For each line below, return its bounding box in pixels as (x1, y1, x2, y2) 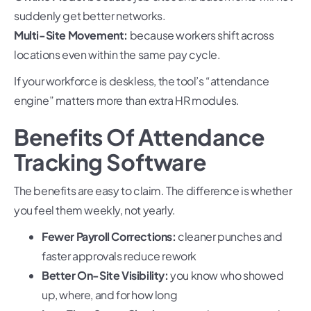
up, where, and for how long (42, 287, 178, 303)
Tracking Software (14, 148, 207, 176)
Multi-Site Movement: (14, 28, 128, 43)
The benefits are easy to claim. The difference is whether (14, 183, 292, 199)
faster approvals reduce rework (42, 249, 197, 264)
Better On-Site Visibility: (42, 268, 169, 283)
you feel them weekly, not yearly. (14, 203, 176, 218)
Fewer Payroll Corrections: (42, 229, 176, 244)
